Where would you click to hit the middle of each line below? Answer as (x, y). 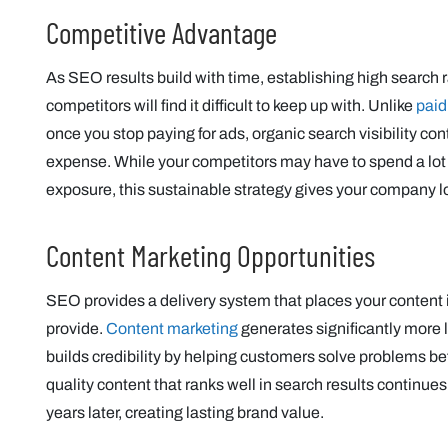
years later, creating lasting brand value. (185, 412)
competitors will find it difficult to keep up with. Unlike (231, 105)
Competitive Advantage (161, 32)
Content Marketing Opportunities (210, 255)
